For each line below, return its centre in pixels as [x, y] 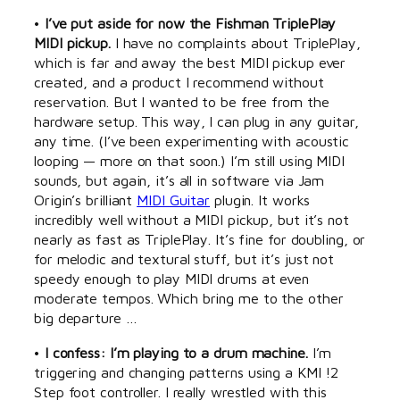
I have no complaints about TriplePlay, [235, 43]
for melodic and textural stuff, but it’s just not [184, 259]
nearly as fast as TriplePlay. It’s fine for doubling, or [200, 239]
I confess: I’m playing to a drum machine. [176, 352]
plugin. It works [260, 200]
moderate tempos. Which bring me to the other [189, 298]
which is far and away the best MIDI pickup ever [190, 62]
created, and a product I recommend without [179, 82]
